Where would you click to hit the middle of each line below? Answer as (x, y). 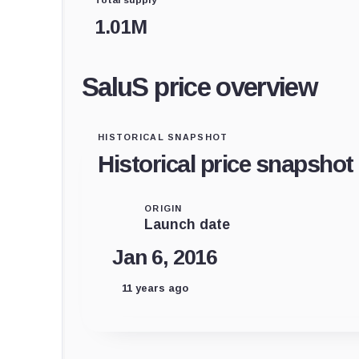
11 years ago (155, 288)
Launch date (187, 224)
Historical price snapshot (226, 163)
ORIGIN (163, 208)
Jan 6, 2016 (165, 257)
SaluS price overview (200, 87)
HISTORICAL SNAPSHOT (163, 137)
